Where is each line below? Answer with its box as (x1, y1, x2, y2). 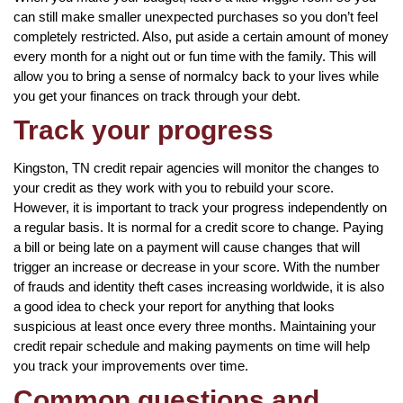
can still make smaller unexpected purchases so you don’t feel (13, 8, 378, 24)
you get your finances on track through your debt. (13, 87, 300, 103)
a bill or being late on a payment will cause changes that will (13, 238, 360, 255)
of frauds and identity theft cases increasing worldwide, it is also (13, 278, 384, 294)
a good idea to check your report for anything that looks (13, 298, 335, 314)
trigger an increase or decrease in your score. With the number (13, 258, 380, 274)
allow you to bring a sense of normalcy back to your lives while (13, 67, 379, 84)
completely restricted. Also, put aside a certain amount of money (13, 28, 389, 44)
